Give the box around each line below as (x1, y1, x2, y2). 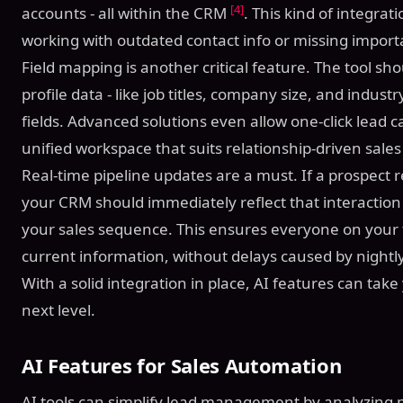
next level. (22, 299, 95, 320)
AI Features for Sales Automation (22, 351, 342, 379)
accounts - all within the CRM (22, 2, 230, 23)
